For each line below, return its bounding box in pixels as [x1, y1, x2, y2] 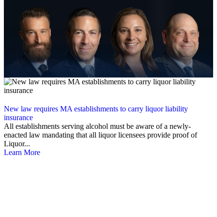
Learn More [4, 148, 40, 157]
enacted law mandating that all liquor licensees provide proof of [4, 131, 197, 139]
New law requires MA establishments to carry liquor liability [4, 105, 188, 113]
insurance [4, 113, 33, 122]
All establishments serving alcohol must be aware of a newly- [4, 122, 191, 131]
